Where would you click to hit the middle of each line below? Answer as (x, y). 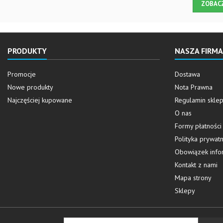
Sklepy (185, 191)
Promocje (22, 74)
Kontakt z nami (196, 165)
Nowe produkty (30, 87)
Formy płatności (198, 126)
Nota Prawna (194, 87)
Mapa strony (193, 178)
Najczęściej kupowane (40, 100)
